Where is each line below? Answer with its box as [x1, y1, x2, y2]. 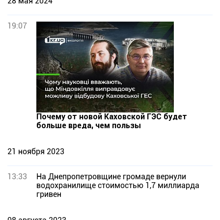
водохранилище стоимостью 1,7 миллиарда [36, 181, 199, 190]
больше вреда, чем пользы [36, 121, 141, 130]
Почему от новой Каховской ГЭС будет [36, 112, 187, 121]
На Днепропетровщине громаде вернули [36, 172, 186, 181]
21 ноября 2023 [7, 147, 64, 156]
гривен [36, 190, 61, 199]
